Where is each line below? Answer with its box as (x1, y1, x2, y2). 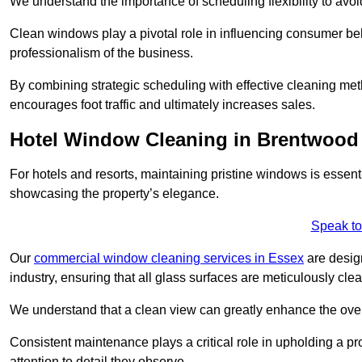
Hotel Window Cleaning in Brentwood (10, 128, 359, 150)
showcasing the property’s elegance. (10, 186, 222, 200)
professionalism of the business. (10, 45, 193, 60)
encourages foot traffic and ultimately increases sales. (10, 97, 315, 112)
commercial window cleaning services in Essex (34, 250, 304, 265)
